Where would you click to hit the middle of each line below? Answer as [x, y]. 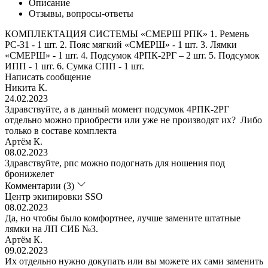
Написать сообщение [48, 77]
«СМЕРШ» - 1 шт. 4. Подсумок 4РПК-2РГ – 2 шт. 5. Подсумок [132, 55]
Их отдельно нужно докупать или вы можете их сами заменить [134, 261]
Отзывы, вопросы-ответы [81, 13]
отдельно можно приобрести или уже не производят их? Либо [133, 120]
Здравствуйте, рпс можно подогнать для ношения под [115, 163]
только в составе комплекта [61, 130]
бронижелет [29, 173]
